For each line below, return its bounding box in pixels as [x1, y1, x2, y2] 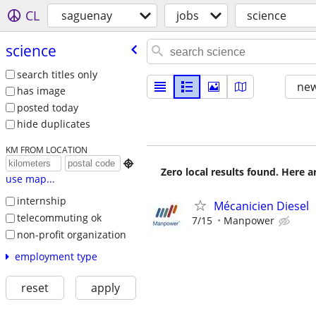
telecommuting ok [16, 210, 102, 224]
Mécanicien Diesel [214, 198, 309, 214]
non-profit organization [16, 227, 126, 241]
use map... [5, 172, 55, 186]
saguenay [61, 8, 112, 23]
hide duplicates [16, 117, 90, 131]
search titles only [16, 67, 97, 81]
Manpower [224, 214, 274, 227]
